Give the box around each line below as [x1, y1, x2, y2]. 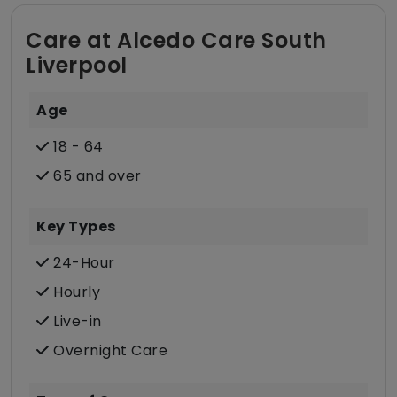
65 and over [49, 166, 142, 187]
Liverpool [26, 51, 128, 81]
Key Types [36, 216, 116, 237]
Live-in [49, 311, 102, 332]
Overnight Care [49, 340, 167, 362]
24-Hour [49, 253, 115, 274]
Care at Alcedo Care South [26, 26, 327, 56]
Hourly [49, 282, 100, 303]
